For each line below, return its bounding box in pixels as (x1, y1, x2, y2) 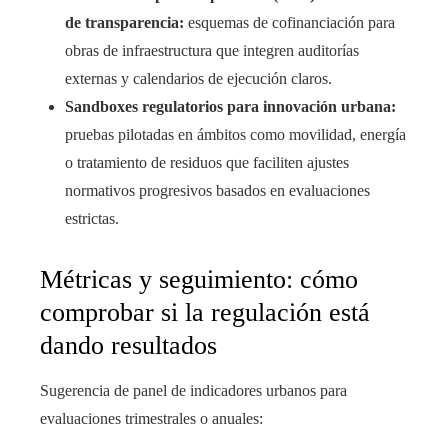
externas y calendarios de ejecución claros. (65, 70, 332, 88)
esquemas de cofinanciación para (184, 14, 395, 32)
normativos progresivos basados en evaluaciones (65, 182, 370, 200)
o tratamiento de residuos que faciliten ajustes (65, 154, 349, 172)
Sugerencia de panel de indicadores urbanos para (40, 382, 347, 400)
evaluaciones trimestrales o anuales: (40, 410, 263, 428)
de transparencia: (65, 14, 184, 32)
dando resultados (40, 331, 217, 361)
